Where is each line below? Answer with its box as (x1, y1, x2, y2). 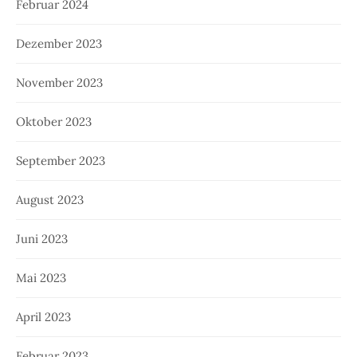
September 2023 (16, 153, 105, 169)
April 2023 (16, 309, 71, 325)
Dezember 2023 (16, 36, 102, 52)
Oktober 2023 (16, 114, 92, 130)
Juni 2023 (16, 231, 68, 247)
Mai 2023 (16, 270, 66, 286)
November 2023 (16, 75, 103, 91)
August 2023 (16, 192, 84, 208)
